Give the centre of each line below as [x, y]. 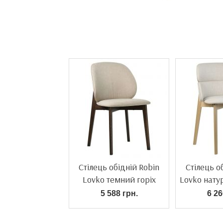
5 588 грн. [119, 193]
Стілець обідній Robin [119, 167]
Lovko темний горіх [119, 179]
